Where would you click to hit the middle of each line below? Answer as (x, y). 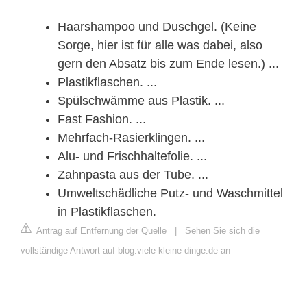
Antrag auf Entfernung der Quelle (100, 230)
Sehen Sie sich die (222, 230)
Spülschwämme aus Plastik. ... (141, 100)
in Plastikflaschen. (107, 211)
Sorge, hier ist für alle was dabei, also (160, 45)
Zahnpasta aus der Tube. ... (133, 174)
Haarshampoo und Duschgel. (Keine (157, 26)
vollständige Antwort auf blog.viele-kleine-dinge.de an (125, 250)
